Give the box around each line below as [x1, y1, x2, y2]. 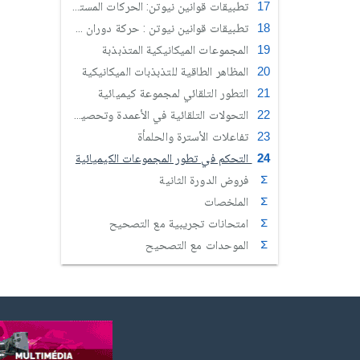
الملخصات [203, 194, 252, 209]
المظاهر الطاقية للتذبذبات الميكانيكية [81, 64, 252, 79]
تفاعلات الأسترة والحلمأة [137, 129, 252, 144]
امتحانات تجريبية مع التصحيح [108, 216, 252, 231]
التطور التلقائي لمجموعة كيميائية [98, 86, 252, 100]
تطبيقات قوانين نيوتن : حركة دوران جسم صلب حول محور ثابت [82, 21, 252, 35]
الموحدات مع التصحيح [145, 238, 252, 252]
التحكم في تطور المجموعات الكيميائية [75, 151, 252, 166]
